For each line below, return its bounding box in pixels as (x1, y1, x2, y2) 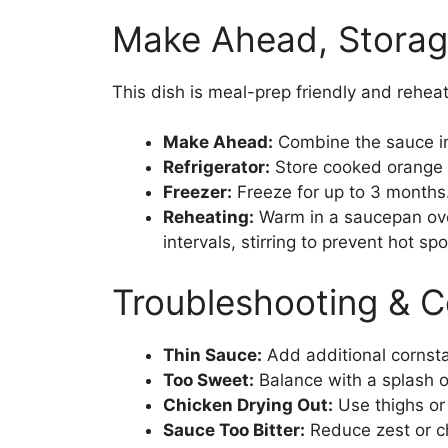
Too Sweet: (163, 369, 254, 390)
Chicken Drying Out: (163, 394, 333, 415)
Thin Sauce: (163, 344, 262, 365)
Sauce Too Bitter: (163, 419, 305, 440)
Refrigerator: (163, 157, 270, 178)
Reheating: (163, 207, 254, 228)
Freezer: (163, 182, 232, 203)
